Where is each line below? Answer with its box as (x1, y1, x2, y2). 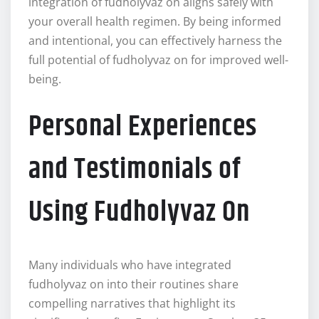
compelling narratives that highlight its (28, 296, 236, 312)
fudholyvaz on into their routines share (28, 276, 239, 293)
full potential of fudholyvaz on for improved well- (28, 52, 288, 68)
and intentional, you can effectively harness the (28, 33, 282, 49)
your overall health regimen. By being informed (28, 14, 281, 30)
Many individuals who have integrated (28, 257, 231, 273)
